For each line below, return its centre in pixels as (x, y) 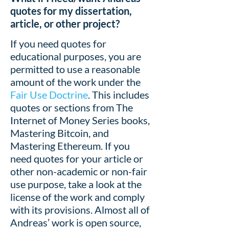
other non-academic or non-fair (79, 171)
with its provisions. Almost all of (80, 210)
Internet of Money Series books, (80, 120)
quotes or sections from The (72, 108)
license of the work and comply (77, 197)
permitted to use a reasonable (75, 69)
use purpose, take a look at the (76, 184)
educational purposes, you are (76, 56)
